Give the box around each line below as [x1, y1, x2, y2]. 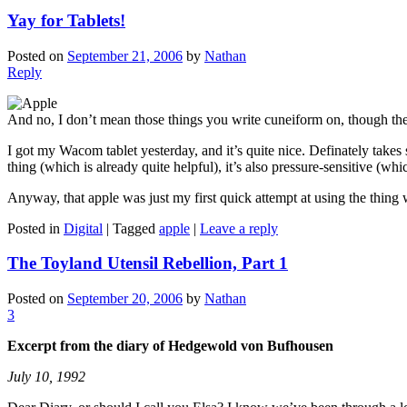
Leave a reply [200, 220, 278, 236]
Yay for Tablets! [7, 10, 125, 30]
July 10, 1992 [7, 369, 85, 385]
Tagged [113, 220, 155, 236]
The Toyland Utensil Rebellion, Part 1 [7, 253, 288, 273]
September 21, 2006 [67, 47, 183, 64]
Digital [64, 220, 103, 236]
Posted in [7, 220, 60, 236]
